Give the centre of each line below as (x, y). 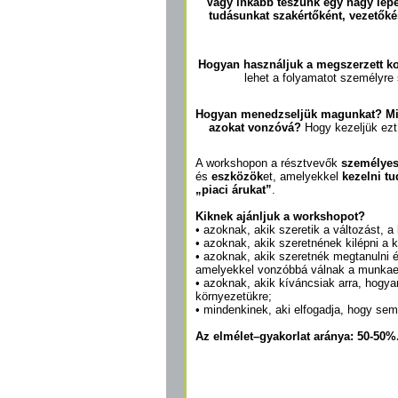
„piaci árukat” (234, 190)
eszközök (237, 177)
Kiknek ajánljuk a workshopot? (280, 217)
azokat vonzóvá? (255, 127)
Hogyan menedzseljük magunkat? (289, 114)
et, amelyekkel (302, 177)
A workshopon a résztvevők (268, 163)
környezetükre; (234, 297)
